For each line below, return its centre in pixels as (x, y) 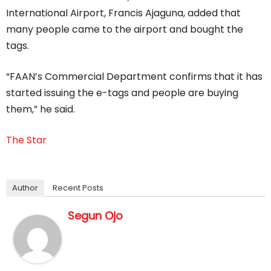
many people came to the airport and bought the (125, 29)
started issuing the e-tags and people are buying (122, 93)
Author (25, 188)
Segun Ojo (95, 215)
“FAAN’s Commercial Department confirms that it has (134, 76)
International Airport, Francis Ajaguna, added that (123, 13)
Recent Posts (78, 188)
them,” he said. (41, 109)
